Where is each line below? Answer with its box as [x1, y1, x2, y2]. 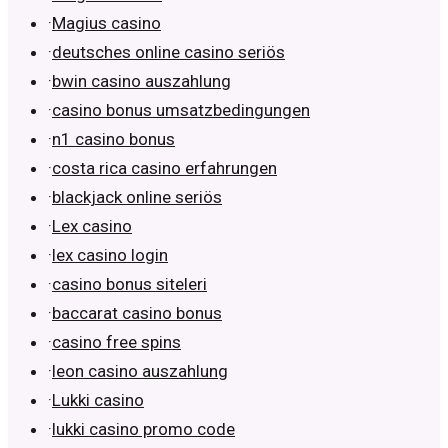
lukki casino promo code [52, 419, 235, 440]
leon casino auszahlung [52, 361, 228, 382]
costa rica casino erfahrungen [52, 158, 277, 179]
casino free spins [52, 332, 181, 353]
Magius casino [52, 13, 161, 34]
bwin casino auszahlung [52, 71, 231, 92]
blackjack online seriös [52, 187, 222, 208]
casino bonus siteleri [52, 274, 207, 295]
